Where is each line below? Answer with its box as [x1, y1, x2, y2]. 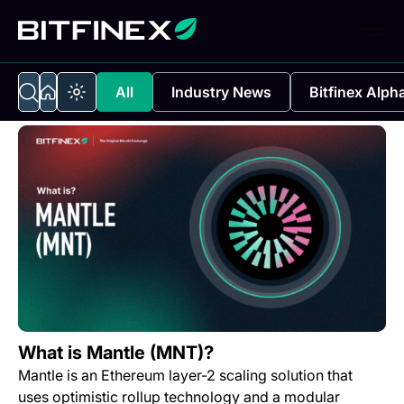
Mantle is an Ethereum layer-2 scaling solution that [18, 366, 353, 385]
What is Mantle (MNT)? [18, 342, 214, 364]
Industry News [171, 83, 271, 101]
